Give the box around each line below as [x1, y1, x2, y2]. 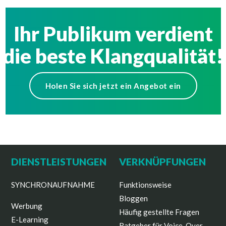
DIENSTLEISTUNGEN [11, 155, 107, 167]
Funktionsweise [119, 180, 172, 190]
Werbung [11, 201, 43, 211]
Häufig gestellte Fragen [119, 207, 199, 217]
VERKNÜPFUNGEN [119, 155, 206, 167]
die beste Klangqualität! [3, 43, 223, 68]
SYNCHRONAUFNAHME [11, 180, 95, 190]
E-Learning [11, 215, 49, 224]
